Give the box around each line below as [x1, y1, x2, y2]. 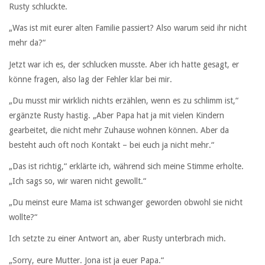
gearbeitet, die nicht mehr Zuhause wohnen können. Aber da [9, 125, 229, 135]
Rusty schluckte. [9, 2, 67, 12]
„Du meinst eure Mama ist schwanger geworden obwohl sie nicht [9, 198, 243, 208]
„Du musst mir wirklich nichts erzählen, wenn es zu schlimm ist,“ [9, 95, 238, 105]
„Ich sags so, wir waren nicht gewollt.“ [9, 176, 146, 186]
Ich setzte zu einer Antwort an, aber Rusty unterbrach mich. [9, 234, 226, 244]
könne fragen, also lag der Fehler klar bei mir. [9, 74, 172, 84]
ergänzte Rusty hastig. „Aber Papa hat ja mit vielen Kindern [9, 110, 224, 120]
